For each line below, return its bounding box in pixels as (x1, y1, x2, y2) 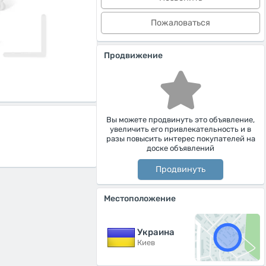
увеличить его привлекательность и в (110, 125, 251, 134)
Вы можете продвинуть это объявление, (106, 115, 255, 124)
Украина (137, 226, 175, 237)
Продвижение (104, 50, 163, 61)
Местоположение (104, 194, 176, 204)
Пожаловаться (151, 18, 210, 28)
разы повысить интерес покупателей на (106, 134, 255, 143)
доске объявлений (147, 144, 214, 153)
